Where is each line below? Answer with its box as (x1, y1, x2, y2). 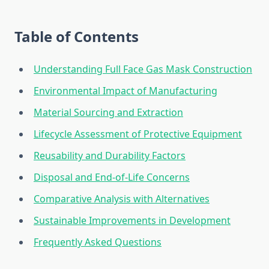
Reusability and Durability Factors (34, 149, 186, 163)
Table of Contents (14, 26, 139, 47)
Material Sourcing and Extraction (34, 106, 183, 119)
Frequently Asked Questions (34, 235, 162, 249)
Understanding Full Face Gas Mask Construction (34, 62, 252, 76)
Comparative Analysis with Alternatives (34, 192, 210, 206)
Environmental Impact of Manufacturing (34, 84, 217, 98)
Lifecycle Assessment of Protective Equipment (34, 127, 242, 141)
